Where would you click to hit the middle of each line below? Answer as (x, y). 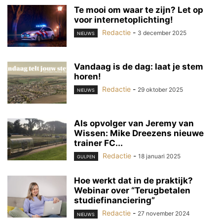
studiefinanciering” (114, 201)
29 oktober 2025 (160, 90)
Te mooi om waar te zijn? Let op (139, 10)
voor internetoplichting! (124, 20)
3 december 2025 (162, 33)
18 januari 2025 (159, 156)
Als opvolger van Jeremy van (134, 124)
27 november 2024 (164, 214)
